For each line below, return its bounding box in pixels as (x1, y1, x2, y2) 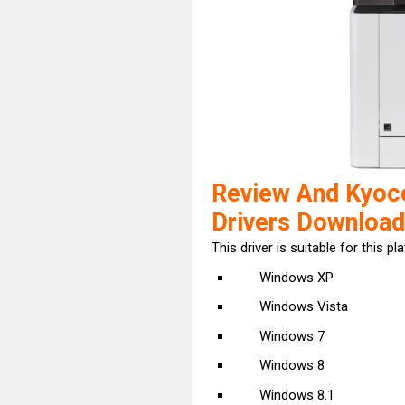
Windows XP (259, 268, 334, 286)
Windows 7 (259, 327, 325, 344)
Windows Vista (259, 298, 348, 316)
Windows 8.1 (259, 386, 334, 403)
